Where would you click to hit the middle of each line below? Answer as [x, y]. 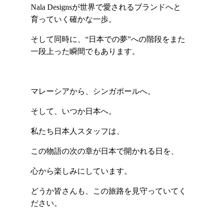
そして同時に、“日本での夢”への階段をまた [108, 39]
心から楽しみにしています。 [81, 171]
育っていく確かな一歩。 [73, 19]
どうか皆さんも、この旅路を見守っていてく [108, 191]
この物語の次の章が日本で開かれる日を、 [104, 151]
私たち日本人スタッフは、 [77, 131]
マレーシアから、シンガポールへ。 [93, 91]
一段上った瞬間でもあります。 [85, 52]
